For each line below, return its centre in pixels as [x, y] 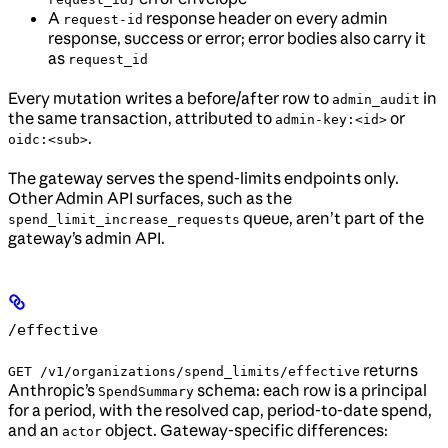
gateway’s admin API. [86, 238]
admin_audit [376, 100]
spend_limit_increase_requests [124, 220]
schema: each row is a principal [310, 390]
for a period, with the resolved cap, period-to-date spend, [220, 410]
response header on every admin [265, 18]
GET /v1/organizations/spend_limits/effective [184, 372]
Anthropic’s [53, 390]
